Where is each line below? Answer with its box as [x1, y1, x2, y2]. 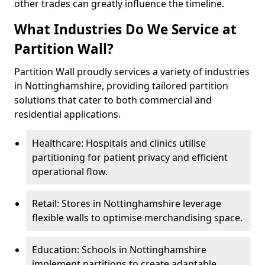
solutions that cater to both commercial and [14, 93, 212, 106]
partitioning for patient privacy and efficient [32, 151, 228, 164]
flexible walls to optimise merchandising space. [32, 211, 243, 224]
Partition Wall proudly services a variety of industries [14, 65, 250, 78]
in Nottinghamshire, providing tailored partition [14, 79, 228, 92]
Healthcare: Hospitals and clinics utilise [32, 137, 206, 150]
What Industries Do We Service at [14, 20, 237, 38]
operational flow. [32, 165, 108, 178]
